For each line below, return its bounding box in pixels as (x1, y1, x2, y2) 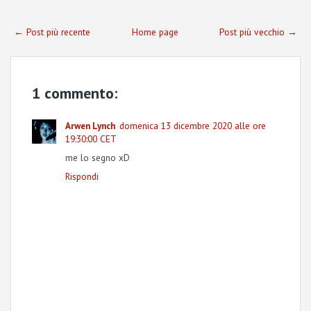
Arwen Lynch (65, 120, 115, 133)
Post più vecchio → (219, 26, 297, 39)
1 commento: (32, 83, 117, 103)
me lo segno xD (65, 151, 130, 165)
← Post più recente (14, 26, 90, 39)
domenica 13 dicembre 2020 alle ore (119, 119, 266, 133)
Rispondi (65, 170, 99, 183)
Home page (131, 26, 178, 39)
